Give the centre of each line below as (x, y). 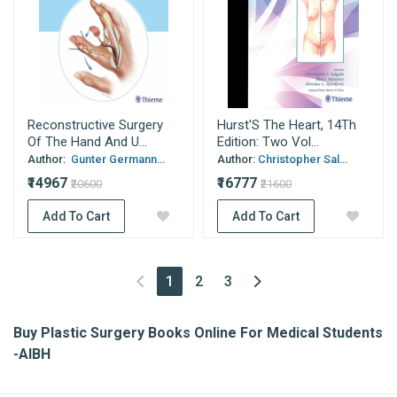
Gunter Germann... (117, 159)
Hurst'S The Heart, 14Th (287, 125)
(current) (201, 280)
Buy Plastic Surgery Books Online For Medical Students (198, 333)
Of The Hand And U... (87, 142)
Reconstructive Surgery (95, 125)
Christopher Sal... (303, 159)
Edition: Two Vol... (268, 142)
